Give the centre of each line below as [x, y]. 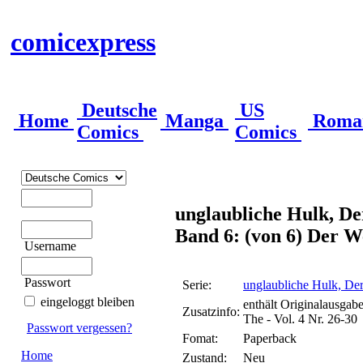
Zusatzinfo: [211, 312]
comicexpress [83, 43]
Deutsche [117, 110]
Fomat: [200, 338]
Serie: [197, 285]
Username [50, 246]
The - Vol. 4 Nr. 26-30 [300, 319]
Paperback [270, 338]
